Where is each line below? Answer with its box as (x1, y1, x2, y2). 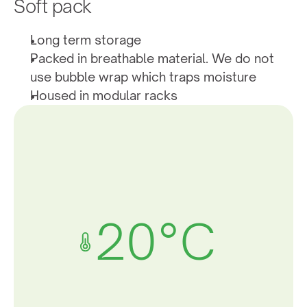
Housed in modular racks (30, 88, 177, 103)
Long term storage (30, 32, 141, 48)
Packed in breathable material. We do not (30, 51, 274, 66)
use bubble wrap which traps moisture (30, 69, 256, 85)
